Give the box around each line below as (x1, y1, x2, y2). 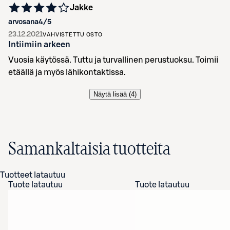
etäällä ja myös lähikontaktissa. (8, 68, 126, 76)
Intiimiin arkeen (8, 41, 70, 49)
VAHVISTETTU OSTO (43, 32, 103, 37)
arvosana (8, 18, 39, 26)
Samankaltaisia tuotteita (8, 141, 170, 158)
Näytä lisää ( (93, 90, 131, 98)
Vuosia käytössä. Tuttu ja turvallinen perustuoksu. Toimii (8, 56, 218, 64)
